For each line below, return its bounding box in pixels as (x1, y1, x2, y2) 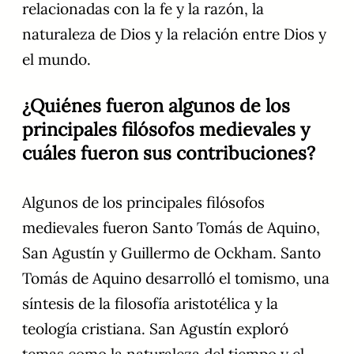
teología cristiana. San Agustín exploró (22, 319, 288, 339)
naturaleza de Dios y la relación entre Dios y (22, 24, 326, 43)
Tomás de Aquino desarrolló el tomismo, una (22, 269, 330, 288)
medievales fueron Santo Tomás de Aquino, (22, 218, 320, 238)
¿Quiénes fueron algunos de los (22, 94, 290, 118)
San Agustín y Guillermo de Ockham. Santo (22, 243, 321, 263)
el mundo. (22, 49, 91, 69)
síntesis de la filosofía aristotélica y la (22, 294, 278, 314)
